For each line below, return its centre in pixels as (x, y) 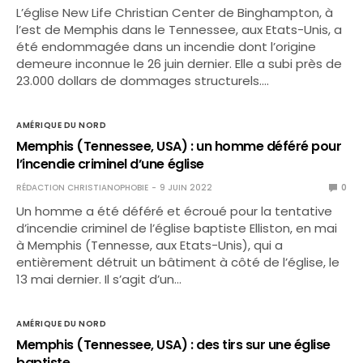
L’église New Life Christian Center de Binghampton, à (175, 13)
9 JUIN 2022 (186, 188)
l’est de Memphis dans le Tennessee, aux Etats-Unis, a (179, 30)
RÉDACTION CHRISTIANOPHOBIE (82, 188)
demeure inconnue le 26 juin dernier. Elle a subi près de (179, 64)
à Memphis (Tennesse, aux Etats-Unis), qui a (150, 245)
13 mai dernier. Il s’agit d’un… (99, 279)
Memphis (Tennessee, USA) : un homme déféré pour (179, 146)
